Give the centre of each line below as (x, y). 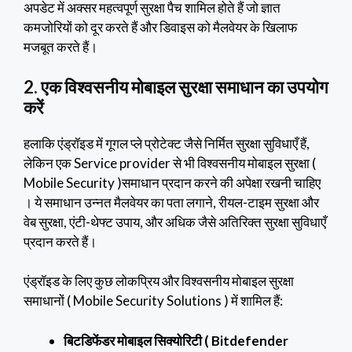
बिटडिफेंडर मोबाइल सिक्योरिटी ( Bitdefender (176, 340)
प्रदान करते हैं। (60, 241)
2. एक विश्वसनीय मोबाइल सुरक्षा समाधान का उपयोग (176, 86)
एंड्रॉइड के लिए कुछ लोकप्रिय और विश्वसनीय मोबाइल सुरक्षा (159, 281)
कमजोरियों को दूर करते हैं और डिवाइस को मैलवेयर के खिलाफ (160, 27)
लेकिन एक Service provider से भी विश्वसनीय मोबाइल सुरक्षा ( (170, 163)
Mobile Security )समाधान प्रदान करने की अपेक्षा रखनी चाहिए (172, 182)
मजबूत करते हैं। (60, 47)
